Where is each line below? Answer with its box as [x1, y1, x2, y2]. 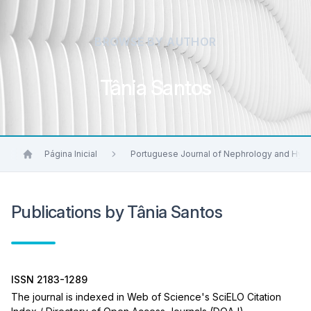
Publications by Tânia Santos [11, 202, 223, 222]
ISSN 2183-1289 [11, 274, 87, 285]
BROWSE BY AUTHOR [94, 35, 217, 49]
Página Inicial [44, 149, 97, 159]
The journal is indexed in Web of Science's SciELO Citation [11, 291, 281, 303]
